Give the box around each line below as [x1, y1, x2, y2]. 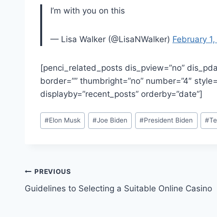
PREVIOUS [34, 168, 71, 176]
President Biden [144, 116, 193, 124]
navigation [24, 186, 93, 203]
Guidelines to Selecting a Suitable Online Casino [25, 183, 212, 193]
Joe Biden [97, 116, 128, 124]
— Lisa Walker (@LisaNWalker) [50, 34, 172, 44]
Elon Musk [49, 116, 81, 124]
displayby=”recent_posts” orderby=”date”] [40, 89, 202, 99]
